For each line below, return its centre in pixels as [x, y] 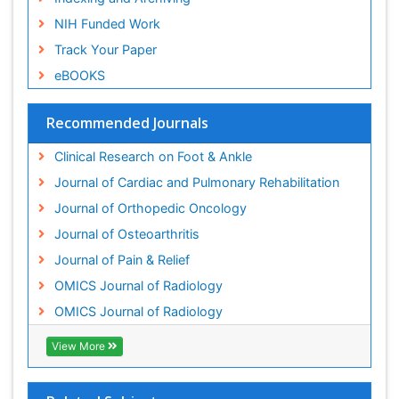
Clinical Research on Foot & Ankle [153, 159]
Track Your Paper [105, 53]
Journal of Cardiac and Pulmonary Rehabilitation [196, 185]
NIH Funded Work [107, 27]
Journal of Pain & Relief [122, 263]
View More [80, 349]
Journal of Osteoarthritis [126, 237]
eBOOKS [79, 78]
